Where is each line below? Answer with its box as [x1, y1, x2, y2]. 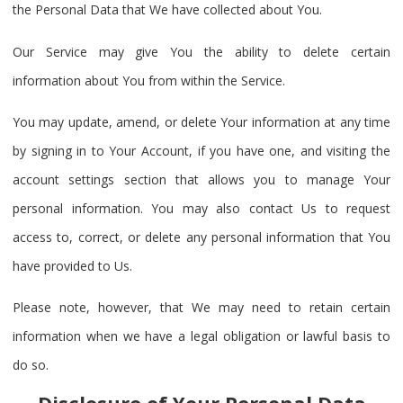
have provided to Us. [13, 257, 132, 275]
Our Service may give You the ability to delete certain [13, 42, 390, 60]
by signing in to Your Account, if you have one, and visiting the [13, 142, 390, 160]
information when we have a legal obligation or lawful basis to [13, 327, 390, 345]
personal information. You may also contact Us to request [13, 200, 390, 218]
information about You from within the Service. [13, 71, 285, 89]
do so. [13, 356, 49, 374]
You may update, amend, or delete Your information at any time [13, 113, 390, 131]
